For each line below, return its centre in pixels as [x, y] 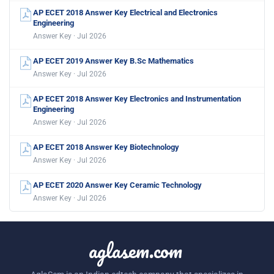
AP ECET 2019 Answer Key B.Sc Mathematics [113, 61]
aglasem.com [135, 250]
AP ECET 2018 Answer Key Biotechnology [106, 147]
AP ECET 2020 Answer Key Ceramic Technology [117, 185]
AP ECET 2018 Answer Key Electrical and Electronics [125, 12]
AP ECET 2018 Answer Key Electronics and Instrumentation [137, 98]
